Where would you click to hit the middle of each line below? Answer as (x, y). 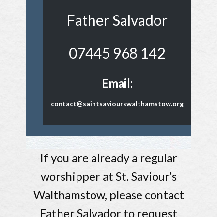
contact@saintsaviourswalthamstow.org (117, 104)
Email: (117, 83)
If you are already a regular (108, 158)
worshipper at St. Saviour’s (108, 176)
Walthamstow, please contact (108, 195)
